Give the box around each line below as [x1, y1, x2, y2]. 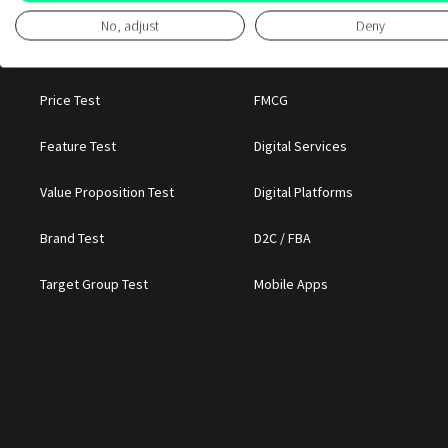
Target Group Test [40, 274, 149, 293]
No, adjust [101, 16, 159, 35]
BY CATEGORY [253, 47, 353, 66]
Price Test [40, 90, 101, 109]
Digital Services [253, 136, 347, 155]
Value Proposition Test [40, 182, 175, 201]
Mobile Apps [253, 274, 328, 293]
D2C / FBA [253, 228, 311, 247]
